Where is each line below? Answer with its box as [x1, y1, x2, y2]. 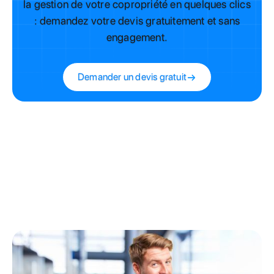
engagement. [106, 31, 168, 43]
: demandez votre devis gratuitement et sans [34, 14, 240, 27]
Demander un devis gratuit [78, 71, 187, 83]
